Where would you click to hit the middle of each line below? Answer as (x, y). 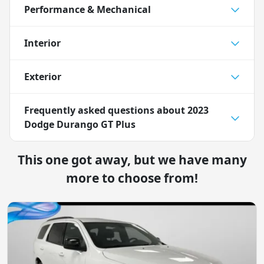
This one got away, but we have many (132, 159)
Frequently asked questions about (106, 110)
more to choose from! (132, 178)
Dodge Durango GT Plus (80, 124)
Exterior (43, 76)
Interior (42, 43)
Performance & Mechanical (88, 9)
